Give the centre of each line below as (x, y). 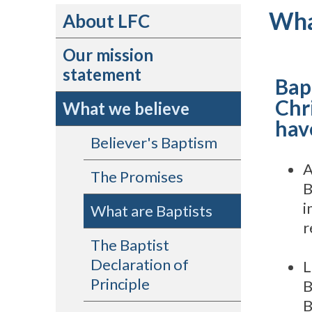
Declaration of (140, 264)
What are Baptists (151, 211)
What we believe (126, 108)
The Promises (137, 177)
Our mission (108, 55)
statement (102, 74)
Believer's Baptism (154, 142)
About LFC (106, 21)
